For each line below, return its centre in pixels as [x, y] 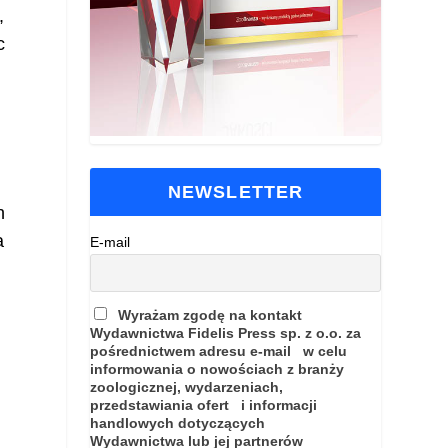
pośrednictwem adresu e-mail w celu [219, 351]
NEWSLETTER [235, 192]
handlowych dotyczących [178, 423]
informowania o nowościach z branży [217, 369]
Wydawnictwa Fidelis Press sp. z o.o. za [226, 333]
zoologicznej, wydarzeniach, [187, 387]
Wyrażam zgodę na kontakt [210, 315]
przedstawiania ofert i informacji [204, 405]
